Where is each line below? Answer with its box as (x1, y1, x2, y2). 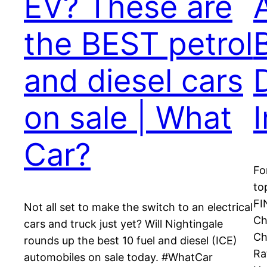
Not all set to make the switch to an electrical (24, 201, 253, 214)
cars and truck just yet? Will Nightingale (24, 218, 223, 231)
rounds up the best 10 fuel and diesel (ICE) (24, 234, 237, 247)
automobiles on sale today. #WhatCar (24, 251, 213, 264)
